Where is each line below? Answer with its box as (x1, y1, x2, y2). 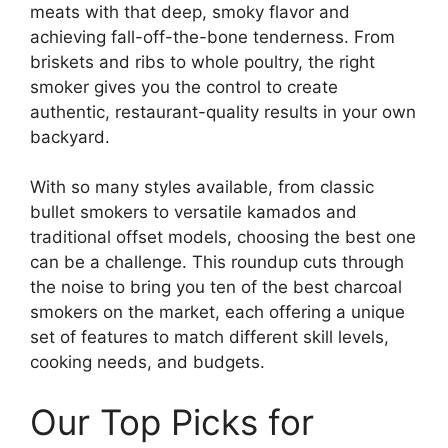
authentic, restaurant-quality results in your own (30, 101, 416, 122)
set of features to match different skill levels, (30, 327, 389, 347)
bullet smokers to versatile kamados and (30, 202, 357, 222)
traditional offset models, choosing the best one (30, 227, 416, 247)
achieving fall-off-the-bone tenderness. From (30, 26, 395, 47)
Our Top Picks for (30, 400, 314, 443)
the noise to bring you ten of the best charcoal (30, 277, 402, 297)
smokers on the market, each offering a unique (30, 302, 405, 322)
